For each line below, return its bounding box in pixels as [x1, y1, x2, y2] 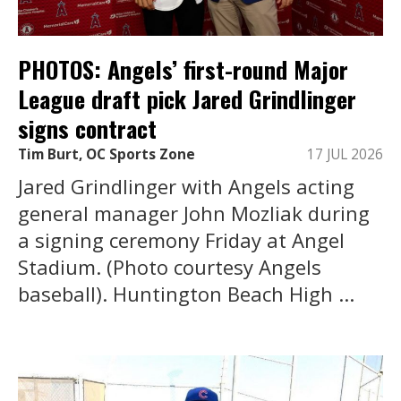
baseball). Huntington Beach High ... [18, 280, 354, 308]
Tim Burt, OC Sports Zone [18, 145, 195, 165]
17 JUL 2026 [307, 145, 383, 165]
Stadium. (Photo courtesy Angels [18, 253, 321, 281]
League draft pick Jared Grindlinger [18, 81, 356, 116]
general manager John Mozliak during [18, 200, 370, 227]
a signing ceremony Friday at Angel [18, 226, 345, 254]
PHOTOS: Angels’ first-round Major [18, 51, 348, 87]
